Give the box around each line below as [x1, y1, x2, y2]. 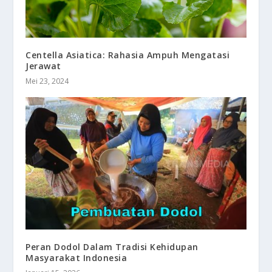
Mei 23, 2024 [25, 75, 69, 86]
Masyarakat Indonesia [25, 251, 127, 263]
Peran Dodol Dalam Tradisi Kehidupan [25, 240, 199, 253]
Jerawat [25, 59, 61, 72]
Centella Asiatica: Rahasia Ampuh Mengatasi [25, 49, 230, 61]
